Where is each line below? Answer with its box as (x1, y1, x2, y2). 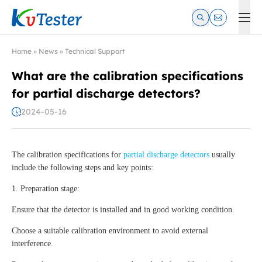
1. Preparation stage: (12, 184, 80, 194)
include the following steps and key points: (12, 163, 153, 173)
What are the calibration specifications (12, 68, 243, 83)
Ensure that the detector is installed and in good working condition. (12, 205, 235, 215)
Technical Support (65, 47, 125, 56)
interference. (12, 239, 53, 249)
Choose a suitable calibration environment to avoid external (12, 226, 208, 236)
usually (209, 150, 235, 160)
